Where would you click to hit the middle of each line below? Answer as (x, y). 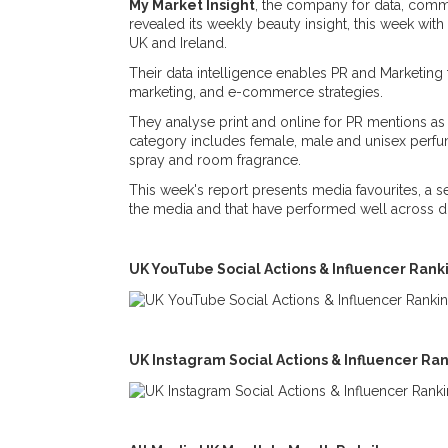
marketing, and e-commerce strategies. (256, 92)
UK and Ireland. (178, 43)
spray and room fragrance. (217, 160)
